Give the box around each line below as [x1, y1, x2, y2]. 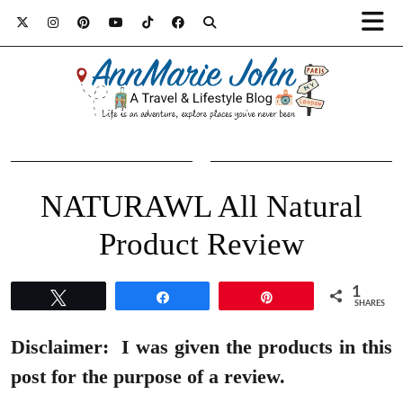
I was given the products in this [115, 336, 392, 359]
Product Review [99, 227, 304, 263]
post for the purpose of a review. [11, 365, 291, 389]
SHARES [354, 300, 386, 309]
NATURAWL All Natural [40, 189, 363, 225]
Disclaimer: [11, 336, 109, 359]
